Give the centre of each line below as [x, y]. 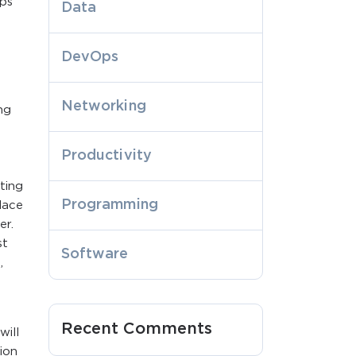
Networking [104, 106]
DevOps [90, 57]
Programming [110, 205]
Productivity [106, 155]
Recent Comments [137, 329]
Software [95, 254]
